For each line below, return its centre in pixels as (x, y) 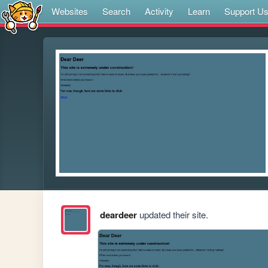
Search (116, 11)
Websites (70, 11)
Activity (159, 11)
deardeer (118, 215)
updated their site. (172, 215)
